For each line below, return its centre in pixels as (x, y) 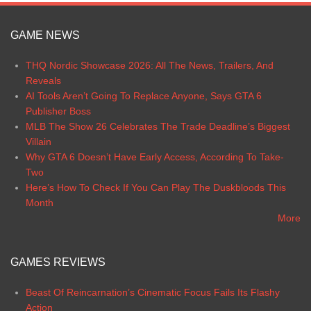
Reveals (43, 80)
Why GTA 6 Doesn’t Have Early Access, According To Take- (154, 157)
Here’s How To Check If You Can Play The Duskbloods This (155, 187)
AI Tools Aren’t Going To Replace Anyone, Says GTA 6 (143, 95)
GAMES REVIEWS (58, 262)
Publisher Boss (58, 111)
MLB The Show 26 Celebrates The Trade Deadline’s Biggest (158, 126)
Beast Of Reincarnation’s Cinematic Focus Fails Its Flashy (152, 292)
